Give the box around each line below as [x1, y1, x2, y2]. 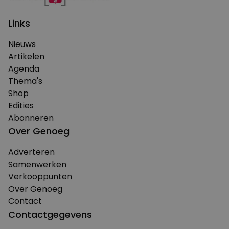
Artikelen [8, 50, 44, 62]
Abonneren [8, 111, 54, 124]
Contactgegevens [8, 208, 92, 221]
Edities [8, 99, 34, 111]
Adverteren [8, 146, 55, 158]
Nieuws [8, 38, 36, 50]
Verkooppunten [8, 170, 72, 182]
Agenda [8, 62, 39, 75]
